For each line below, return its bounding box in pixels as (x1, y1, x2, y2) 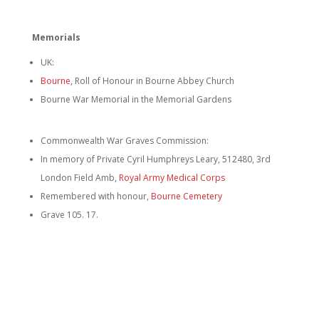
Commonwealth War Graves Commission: (40, 135, 209, 147)
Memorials (31, 31, 80, 43)
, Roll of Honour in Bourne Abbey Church (70, 75, 234, 87)
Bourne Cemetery (150, 190, 222, 202)
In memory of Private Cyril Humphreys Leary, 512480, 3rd (40, 153, 271, 165)
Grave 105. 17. (40, 209, 98, 221)
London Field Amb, (40, 172, 119, 184)
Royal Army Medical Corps (118, 172, 225, 184)
